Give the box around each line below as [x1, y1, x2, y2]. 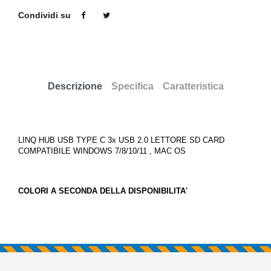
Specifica [111, 81, 154, 91]
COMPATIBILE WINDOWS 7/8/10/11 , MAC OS [18, 146, 186, 155]
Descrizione [47, 81, 102, 91]
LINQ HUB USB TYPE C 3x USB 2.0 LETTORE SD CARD [18, 135, 224, 145]
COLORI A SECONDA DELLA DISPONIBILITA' [18, 186, 188, 195]
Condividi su [18, 10, 71, 20]
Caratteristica [162, 81, 224, 91]
